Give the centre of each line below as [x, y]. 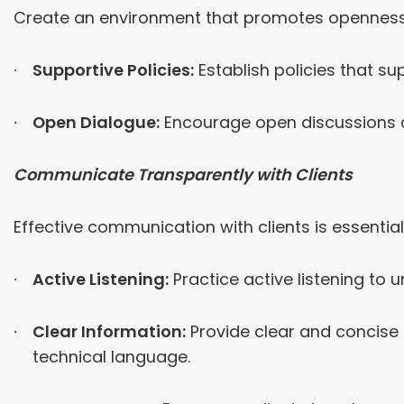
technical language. [111, 357]
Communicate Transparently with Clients [183, 175]
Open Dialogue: [96, 123]
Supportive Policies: [113, 70]
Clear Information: [109, 332]
